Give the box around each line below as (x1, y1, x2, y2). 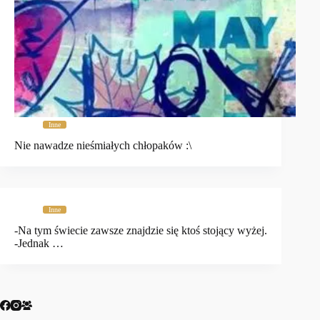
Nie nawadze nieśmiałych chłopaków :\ (14, 139, 191, 152)
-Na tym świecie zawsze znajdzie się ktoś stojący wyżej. (14, 224, 267, 236)
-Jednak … (14, 236, 64, 249)
